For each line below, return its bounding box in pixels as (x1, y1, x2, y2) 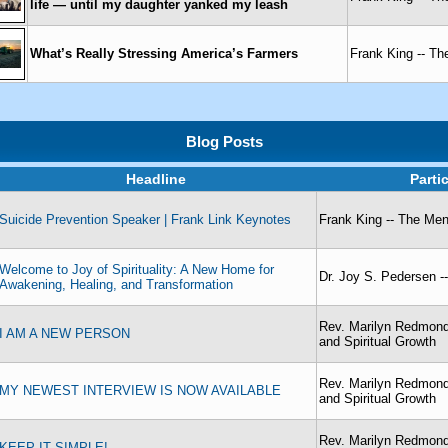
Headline (126, 171, 186, 187)
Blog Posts (185, 133, 263, 150)
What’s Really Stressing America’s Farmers (30, 46, 298, 61)
